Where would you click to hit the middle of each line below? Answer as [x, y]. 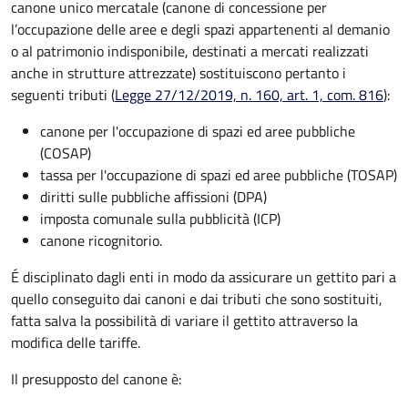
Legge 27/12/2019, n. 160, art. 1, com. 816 [249, 95]
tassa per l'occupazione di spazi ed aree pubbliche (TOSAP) [219, 175]
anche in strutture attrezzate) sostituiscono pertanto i [178, 73]
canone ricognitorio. [101, 241]
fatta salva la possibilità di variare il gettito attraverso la [184, 321]
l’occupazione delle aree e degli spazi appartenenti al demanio [200, 30]
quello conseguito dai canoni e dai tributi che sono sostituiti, [197, 299]
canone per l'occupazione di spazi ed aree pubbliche [198, 132]
